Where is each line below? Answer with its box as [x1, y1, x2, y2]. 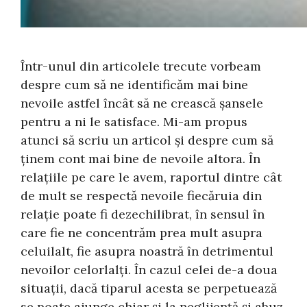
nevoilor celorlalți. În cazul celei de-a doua [21, 261, 278, 278]
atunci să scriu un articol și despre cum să [21, 132, 274, 148]
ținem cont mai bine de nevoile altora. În [21, 150, 261, 167]
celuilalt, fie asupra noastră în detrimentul [21, 243, 274, 259]
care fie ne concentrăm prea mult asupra [21, 224, 263, 241]
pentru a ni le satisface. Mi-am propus [21, 113, 248, 130]
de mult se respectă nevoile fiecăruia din [21, 187, 262, 204]
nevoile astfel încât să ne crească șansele [21, 95, 264, 111]
